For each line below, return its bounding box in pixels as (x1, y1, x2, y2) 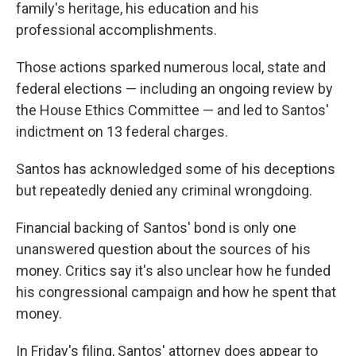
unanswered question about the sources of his (16, 241, 311, 257)
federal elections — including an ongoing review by (16, 80, 333, 97)
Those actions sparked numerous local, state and (16, 59, 326, 75)
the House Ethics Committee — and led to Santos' (16, 102, 329, 118)
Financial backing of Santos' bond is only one (16, 219, 296, 236)
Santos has (16, 161, 87, 177)
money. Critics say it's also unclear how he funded (16, 262, 331, 279)
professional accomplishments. (16, 21, 217, 38)
